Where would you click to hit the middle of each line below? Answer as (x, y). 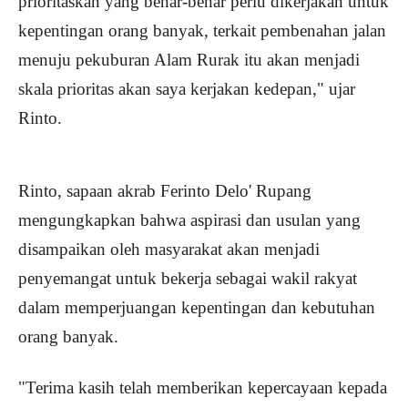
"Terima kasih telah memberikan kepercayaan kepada (203, 388)
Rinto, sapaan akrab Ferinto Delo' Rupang (165, 191)
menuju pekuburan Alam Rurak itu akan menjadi (189, 60)
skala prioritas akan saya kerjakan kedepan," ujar (187, 89)
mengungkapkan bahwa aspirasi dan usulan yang (189, 220)
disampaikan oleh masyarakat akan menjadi (169, 250)
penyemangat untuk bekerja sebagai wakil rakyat (188, 279)
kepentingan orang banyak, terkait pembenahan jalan (202, 31)
